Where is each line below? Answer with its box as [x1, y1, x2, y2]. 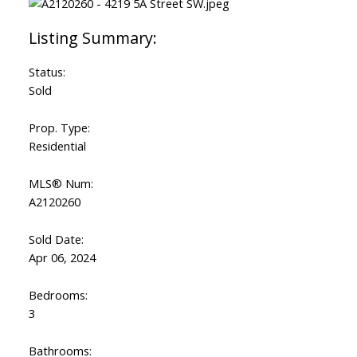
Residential [28, 138, 86, 155]
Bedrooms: [28, 287, 88, 304]
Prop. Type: [28, 120, 90, 136]
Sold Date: [28, 231, 84, 248]
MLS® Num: [28, 175, 93, 192]
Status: [28, 64, 65, 80]
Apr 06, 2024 [28, 249, 96, 266]
